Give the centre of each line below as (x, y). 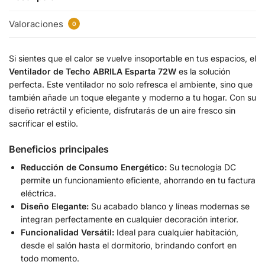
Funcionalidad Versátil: (67, 232)
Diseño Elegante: (55, 206)
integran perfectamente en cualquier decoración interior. (130, 219)
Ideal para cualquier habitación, (176, 232)
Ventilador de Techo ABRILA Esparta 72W (93, 71)
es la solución (203, 71)
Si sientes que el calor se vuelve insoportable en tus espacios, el (132, 58)
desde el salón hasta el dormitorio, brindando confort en (129, 245)
